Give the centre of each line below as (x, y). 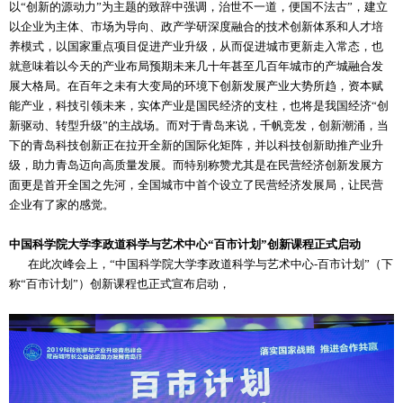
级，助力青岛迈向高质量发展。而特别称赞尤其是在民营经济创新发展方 (196, 165)
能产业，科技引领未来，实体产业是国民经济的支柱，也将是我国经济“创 (199, 105)
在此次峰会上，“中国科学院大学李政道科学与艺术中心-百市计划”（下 (201, 264)
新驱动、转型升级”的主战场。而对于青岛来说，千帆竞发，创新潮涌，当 (199, 125)
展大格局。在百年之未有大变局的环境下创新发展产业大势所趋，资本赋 (196, 85)
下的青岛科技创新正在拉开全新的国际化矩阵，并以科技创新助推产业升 (196, 145)
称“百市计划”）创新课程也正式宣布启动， (120, 283)
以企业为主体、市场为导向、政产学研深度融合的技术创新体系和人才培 (196, 26)
